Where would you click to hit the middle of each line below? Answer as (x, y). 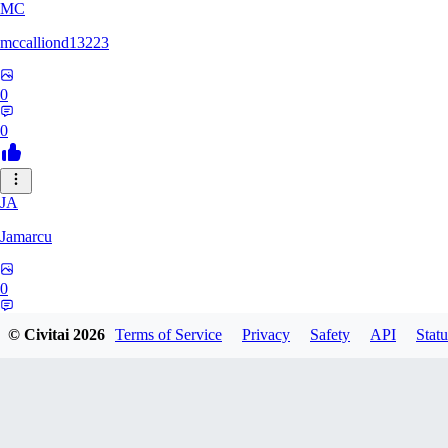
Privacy (266, 335)
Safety (330, 335)
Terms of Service (168, 335)
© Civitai (40, 335)
